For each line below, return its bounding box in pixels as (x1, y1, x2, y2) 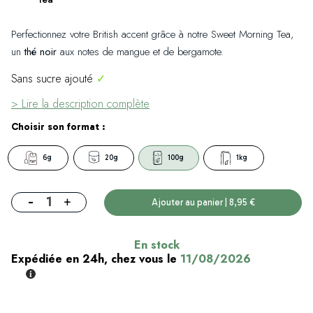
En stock (133, 236, 180, 253)
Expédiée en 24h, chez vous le (11, 250, 180, 267)
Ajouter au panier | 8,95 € (228, 196, 255, 208)
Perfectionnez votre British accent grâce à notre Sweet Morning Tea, (11, 26, 293, 42)
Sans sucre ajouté (11, 70, 96, 87)
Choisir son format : (11, 120, 105, 133)
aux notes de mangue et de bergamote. (57, 43, 224, 59)
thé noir (24, 43, 57, 59)
